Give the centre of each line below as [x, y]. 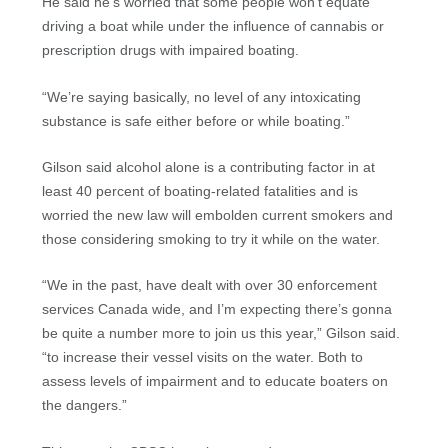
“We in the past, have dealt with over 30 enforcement [210, 285]
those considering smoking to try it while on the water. [213, 238]
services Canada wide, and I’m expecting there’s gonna [217, 309]
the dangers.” [85, 405]
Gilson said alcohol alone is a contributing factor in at [209, 166]
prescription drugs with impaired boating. [171, 50]
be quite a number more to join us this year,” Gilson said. [221, 333]
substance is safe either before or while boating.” [196, 120]
